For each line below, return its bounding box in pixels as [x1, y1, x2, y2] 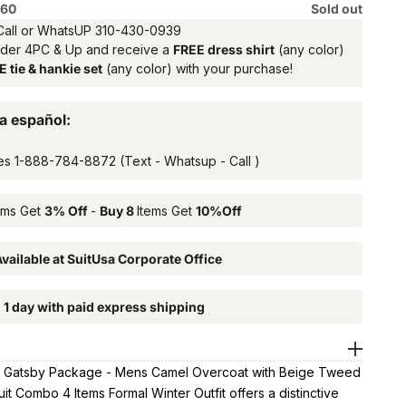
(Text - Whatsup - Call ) [115, 152, 260, 169]
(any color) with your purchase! [101, 60, 293, 76]
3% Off [43, 202, 91, 218]
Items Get [136, 202, 196, 218]
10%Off [195, 202, 242, 218]
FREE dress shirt [172, 41, 275, 57]
